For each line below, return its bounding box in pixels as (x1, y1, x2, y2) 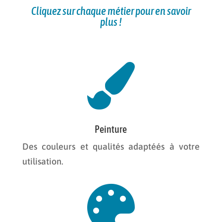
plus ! (100, 15, 122, 28)
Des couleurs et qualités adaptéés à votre (22, 141, 200, 152)
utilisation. (22, 156, 63, 166)
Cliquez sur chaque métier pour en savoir (31, 4, 191, 17)
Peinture (95, 123, 127, 135)
